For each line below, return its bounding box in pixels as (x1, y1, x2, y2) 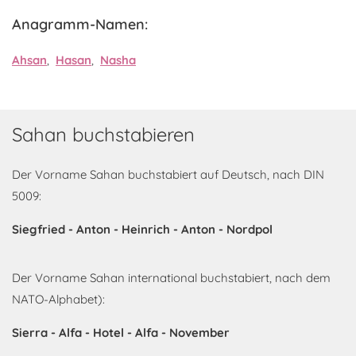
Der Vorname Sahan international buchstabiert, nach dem (12, 270, 331, 285)
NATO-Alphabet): (12, 292, 105, 307)
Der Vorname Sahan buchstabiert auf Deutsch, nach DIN (12, 167, 324, 182)
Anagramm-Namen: (12, 15, 148, 33)
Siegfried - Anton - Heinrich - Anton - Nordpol (12, 222, 273, 237)
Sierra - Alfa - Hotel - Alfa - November (12, 325, 230, 340)
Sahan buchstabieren (12, 122, 195, 146)
